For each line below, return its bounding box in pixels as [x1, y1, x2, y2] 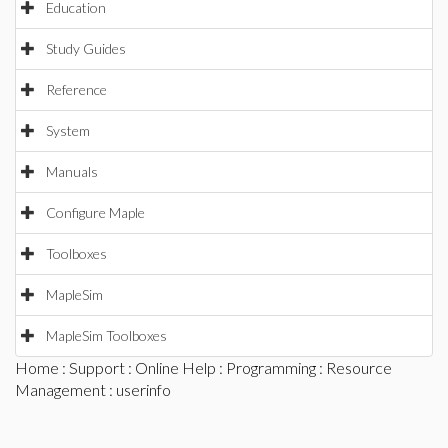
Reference [46, 81, 107, 98]
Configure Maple [46, 204, 145, 221]
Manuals [46, 163, 98, 180]
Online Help [135, 358, 216, 377]
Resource [326, 358, 392, 377]
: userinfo [106, 380, 171, 399]
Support [69, 358, 125, 377]
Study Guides [46, 40, 126, 57]
